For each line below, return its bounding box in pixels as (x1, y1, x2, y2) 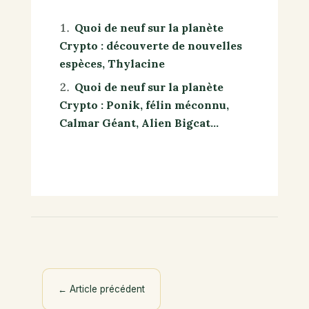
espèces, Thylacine (59, 56, 165, 70)
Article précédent (69, 283, 145, 295)
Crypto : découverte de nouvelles (59, 38, 242, 52)
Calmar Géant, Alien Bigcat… (59, 115, 219, 130)
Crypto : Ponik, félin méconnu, (59, 97, 229, 112)
